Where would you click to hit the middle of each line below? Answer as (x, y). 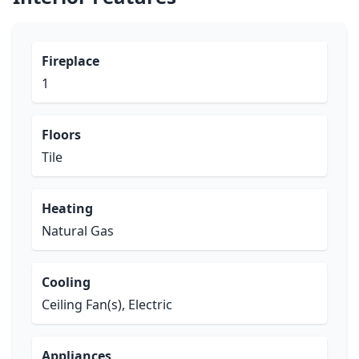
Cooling (66, 282)
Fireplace (71, 61)
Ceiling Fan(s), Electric (107, 305)
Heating (67, 208)
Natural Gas (78, 231)
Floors (61, 135)
